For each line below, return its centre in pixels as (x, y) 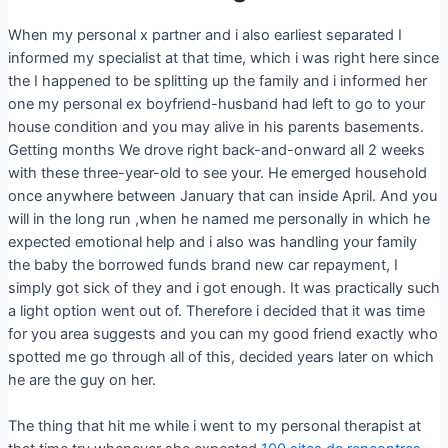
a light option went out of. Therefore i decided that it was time (216, 310)
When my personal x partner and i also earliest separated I (204, 34)
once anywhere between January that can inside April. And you (222, 195)
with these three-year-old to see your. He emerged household (217, 172)
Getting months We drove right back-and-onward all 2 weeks (216, 149)
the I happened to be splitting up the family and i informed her (217, 80)
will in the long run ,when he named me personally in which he (218, 218)
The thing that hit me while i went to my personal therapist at (214, 425)
